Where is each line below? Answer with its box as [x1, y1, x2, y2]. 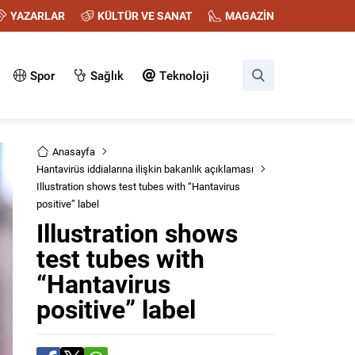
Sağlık [90, 67, 124, 83]
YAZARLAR [10, 8, 65, 23]
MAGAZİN [225, 8, 274, 23]
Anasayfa [52, 144, 95, 158]
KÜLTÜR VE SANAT [97, 8, 193, 23]
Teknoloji [159, 67, 209, 83]
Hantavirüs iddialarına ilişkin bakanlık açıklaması [36, 162, 254, 176]
